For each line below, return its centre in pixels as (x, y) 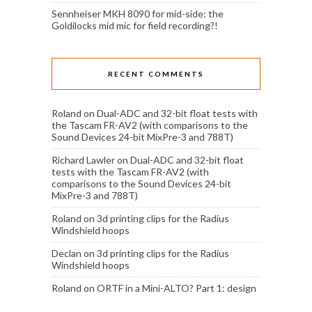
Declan (67, 253)
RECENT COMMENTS (156, 73)
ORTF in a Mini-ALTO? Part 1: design (177, 288)
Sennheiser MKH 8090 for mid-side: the (138, 13)
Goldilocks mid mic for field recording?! (135, 25)
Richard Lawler (83, 159)
